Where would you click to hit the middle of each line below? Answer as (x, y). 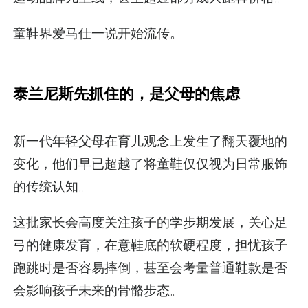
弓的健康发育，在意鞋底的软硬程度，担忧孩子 (151, 244)
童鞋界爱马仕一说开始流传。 (98, 33)
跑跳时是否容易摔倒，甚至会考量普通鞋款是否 (151, 267)
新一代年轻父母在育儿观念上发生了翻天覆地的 (151, 141)
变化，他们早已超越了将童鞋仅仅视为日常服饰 (151, 163)
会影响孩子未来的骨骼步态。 (98, 290)
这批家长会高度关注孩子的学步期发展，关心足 (151, 222)
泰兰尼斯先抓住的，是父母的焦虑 (127, 93)
